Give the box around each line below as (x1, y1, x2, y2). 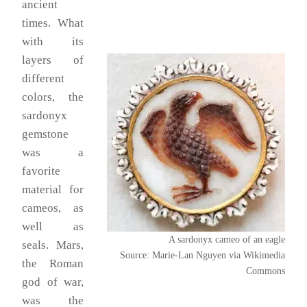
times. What (22, 16, 84, 30)
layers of (22, 53, 84, 67)
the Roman (22, 257, 84, 271)
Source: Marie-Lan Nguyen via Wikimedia (120, 249, 285, 260)
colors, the (22, 90, 84, 104)
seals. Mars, (22, 238, 84, 252)
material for (22, 183, 84, 197)
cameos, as (22, 201, 84, 215)
